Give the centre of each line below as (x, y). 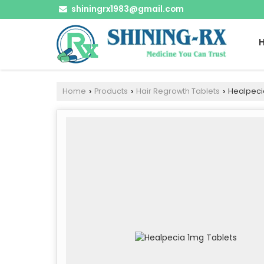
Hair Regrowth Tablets (178, 91)
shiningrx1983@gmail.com (128, 9)
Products (111, 91)
